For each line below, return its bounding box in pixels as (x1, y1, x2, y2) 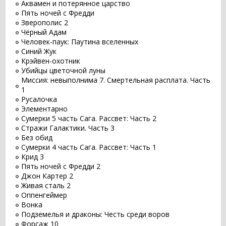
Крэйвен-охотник (21, 56, 80, 66)
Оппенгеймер (21, 190, 67, 200)
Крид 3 (21, 152, 44, 162)
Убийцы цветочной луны (21, 66, 105, 76)
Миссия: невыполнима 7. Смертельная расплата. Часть (21, 75, 210, 85)
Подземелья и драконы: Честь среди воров (21, 209, 169, 219)
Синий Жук (21, 46, 56, 56)
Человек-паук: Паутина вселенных (21, 37, 138, 47)
